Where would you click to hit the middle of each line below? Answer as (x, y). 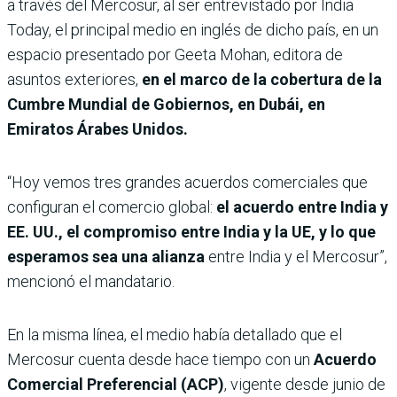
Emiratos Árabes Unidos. (97, 129)
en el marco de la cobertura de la (262, 80)
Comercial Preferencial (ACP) (116, 385)
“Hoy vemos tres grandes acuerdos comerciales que (187, 183)
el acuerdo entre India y (300, 207)
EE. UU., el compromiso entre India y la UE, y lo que (191, 232)
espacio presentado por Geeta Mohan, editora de (175, 55)
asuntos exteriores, (74, 80)
